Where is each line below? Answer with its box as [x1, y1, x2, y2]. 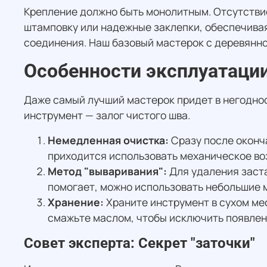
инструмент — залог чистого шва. [24, 108, 190, 123]
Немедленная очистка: [48, 133, 169, 148]
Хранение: [48, 195, 104, 210]
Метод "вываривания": [48, 164, 167, 179]
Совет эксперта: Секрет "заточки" [24, 235, 255, 252]
